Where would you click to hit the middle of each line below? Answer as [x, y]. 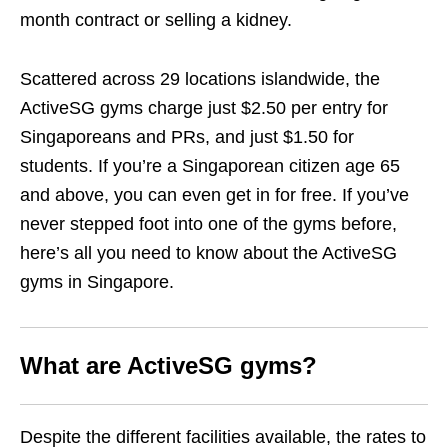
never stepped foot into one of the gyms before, [208, 224]
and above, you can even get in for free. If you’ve [214, 195]
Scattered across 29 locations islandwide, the [200, 79]
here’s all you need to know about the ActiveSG [208, 253]
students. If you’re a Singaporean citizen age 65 [210, 166]
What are [70, 366]
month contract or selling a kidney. [156, 20]
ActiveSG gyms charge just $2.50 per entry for [204, 108]
